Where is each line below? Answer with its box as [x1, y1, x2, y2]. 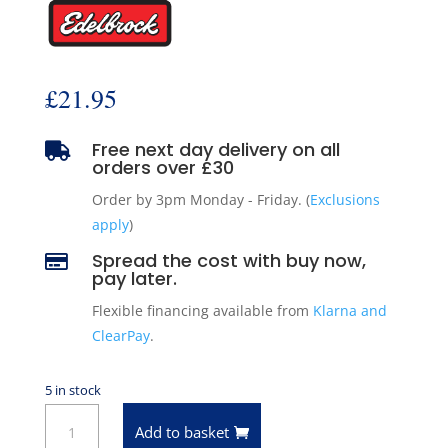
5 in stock [44, 380, 101, 399]
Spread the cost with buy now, [91, 247, 366, 273]
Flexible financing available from [91, 300, 313, 320]
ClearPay [91, 325, 150, 345]
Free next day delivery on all [91, 136, 340, 162]
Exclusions [309, 189, 380, 209]
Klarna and [312, 300, 387, 320]
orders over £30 [91, 154, 234, 180]
